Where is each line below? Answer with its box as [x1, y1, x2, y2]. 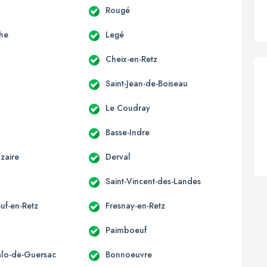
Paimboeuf [105, 223, 147, 236]
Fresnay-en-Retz [105, 199, 165, 212]
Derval [105, 150, 131, 163]
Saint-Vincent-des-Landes [105, 175, 201, 187]
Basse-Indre [105, 126, 150, 138]
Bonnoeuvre [105, 248, 152, 260]
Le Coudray [105, 101, 150, 114]
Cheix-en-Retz [105, 52, 157, 65]
